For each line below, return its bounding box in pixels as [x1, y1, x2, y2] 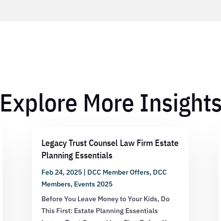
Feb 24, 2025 [41, 167, 82, 177]
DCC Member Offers [87, 167, 149, 177]
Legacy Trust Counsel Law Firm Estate [41, 137, 179, 148]
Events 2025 [74, 179, 112, 188]
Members [41, 179, 71, 188]
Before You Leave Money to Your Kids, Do [41, 194, 170, 203]
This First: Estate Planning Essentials [41, 206, 158, 215]
